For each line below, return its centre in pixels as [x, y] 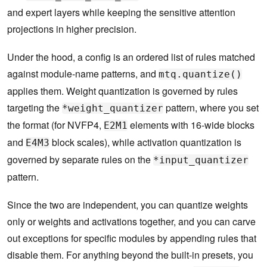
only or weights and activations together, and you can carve [131, 222]
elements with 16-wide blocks [191, 125]
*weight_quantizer [113, 108]
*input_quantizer [201, 160]
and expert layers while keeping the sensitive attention [121, 13]
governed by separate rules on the [80, 160]
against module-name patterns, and [83, 74]
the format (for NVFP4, [55, 125]
